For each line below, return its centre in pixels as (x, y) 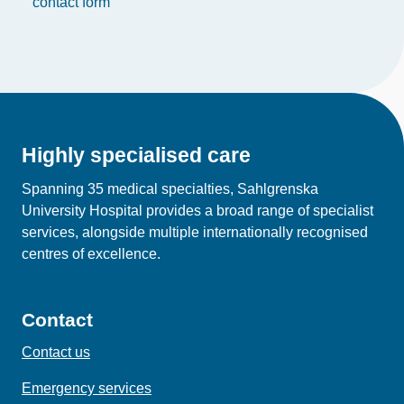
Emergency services (87, 388)
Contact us (56, 352)
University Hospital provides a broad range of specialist (197, 211)
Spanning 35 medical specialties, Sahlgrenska (170, 189)
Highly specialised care (136, 155)
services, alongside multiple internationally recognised (195, 232)
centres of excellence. (91, 254)
